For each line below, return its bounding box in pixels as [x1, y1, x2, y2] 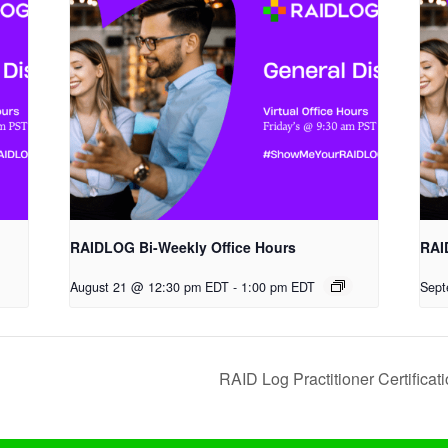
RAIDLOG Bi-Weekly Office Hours [70, 236, 297, 257]
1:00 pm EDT [241, 277, 316, 296]
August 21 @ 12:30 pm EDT [70, 277, 230, 296]
